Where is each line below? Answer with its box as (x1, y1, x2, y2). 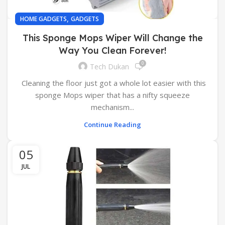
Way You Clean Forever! (58, 44, 167, 56)
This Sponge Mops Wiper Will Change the (22, 32, 203, 44)
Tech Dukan (90, 62, 129, 72)
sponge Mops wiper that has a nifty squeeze (35, 89, 190, 100)
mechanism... (91, 101, 134, 112)
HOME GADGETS (20, 14, 67, 23)
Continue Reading (84, 120, 141, 129)
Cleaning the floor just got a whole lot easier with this (19, 77, 206, 88)
